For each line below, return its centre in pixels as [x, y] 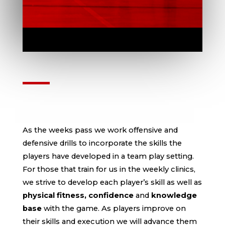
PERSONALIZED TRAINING [106, 33]
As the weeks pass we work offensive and [100, 130]
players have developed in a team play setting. [108, 156]
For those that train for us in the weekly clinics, [109, 170]
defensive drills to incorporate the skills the [102, 143]
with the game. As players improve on [114, 209]
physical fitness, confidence [79, 196]
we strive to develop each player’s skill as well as [112, 183]
